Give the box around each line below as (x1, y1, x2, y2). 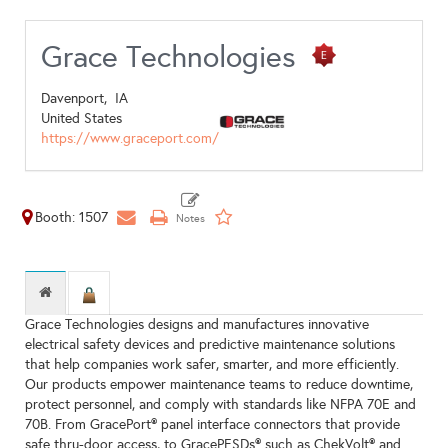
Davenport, (41, 90, 115, 107)
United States (41, 110, 122, 127)
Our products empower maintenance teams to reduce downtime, (25, 376, 413, 394)
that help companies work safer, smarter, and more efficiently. (25, 356, 399, 374)
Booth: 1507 (35, 209, 108, 226)
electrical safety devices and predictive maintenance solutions (25, 336, 395, 354)
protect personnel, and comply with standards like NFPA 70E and (25, 396, 416, 414)
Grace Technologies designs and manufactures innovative (25, 316, 369, 334)
